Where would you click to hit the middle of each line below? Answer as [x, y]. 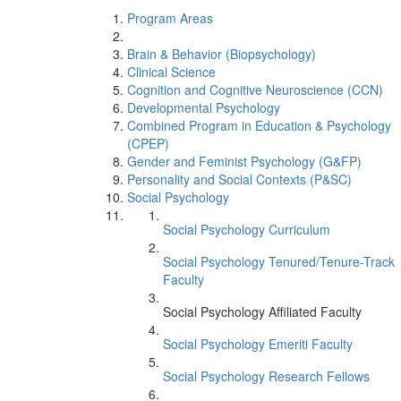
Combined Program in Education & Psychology [259, 125]
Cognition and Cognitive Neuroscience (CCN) [255, 90]
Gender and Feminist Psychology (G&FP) [244, 161]
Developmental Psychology [204, 107]
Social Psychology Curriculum [247, 229]
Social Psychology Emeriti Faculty [258, 344]
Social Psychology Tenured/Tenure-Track [279, 261]
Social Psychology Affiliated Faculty [262, 311]
